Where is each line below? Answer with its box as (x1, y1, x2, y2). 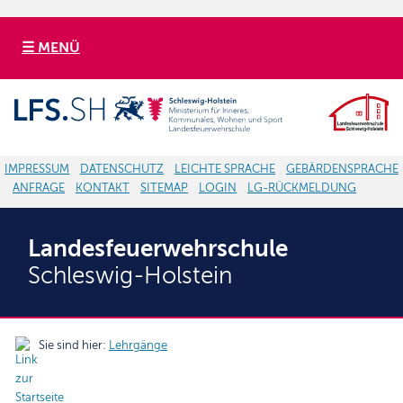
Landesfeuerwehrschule (27, 235, 288, 262)
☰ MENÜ (22, 40, 80, 57)
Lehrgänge (109, 338, 168, 352)
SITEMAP (140, 181, 188, 194)
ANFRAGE (13, 181, 65, 194)
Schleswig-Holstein (27, 262, 232, 289)
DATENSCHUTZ (80, 162, 164, 175)
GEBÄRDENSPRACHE (286, 162, 399, 175)
